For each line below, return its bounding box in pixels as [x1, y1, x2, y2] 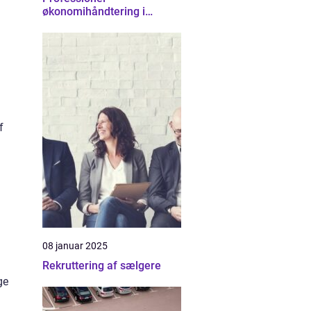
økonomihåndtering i [42, 5, 145, 18]
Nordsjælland [42, 18, 109, 31]
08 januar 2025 [42, 240, 108, 251]
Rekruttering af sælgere [42, 259, 161, 272]
